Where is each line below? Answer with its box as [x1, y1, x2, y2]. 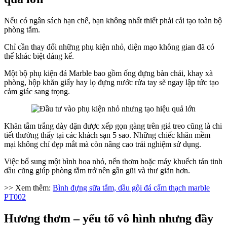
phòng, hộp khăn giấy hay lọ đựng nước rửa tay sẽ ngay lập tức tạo [4, 78, 219, 87]
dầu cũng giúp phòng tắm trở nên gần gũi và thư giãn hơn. [4, 166, 190, 175]
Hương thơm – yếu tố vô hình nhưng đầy [4, 211, 213, 225]
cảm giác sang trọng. [4, 87, 70, 96]
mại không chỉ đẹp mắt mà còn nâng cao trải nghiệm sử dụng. [4, 140, 201, 149]
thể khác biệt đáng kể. [4, 52, 74, 61]
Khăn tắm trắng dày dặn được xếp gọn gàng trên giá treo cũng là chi [4, 122, 222, 131]
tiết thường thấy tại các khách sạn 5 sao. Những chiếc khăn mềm [4, 131, 210, 140]
